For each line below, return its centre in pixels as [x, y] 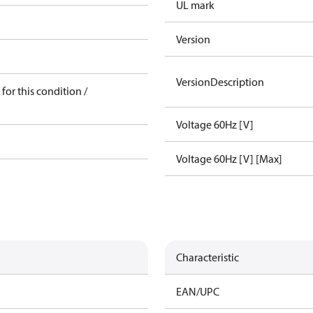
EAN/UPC [198, 291]
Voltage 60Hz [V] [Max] [229, 159]
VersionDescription [220, 82]
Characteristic [208, 257]
